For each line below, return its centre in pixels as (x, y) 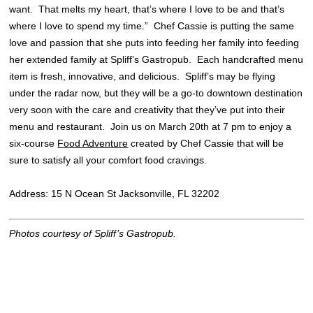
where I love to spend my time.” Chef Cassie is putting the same (152, 26)
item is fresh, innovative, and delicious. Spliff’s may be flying (143, 76)
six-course (34, 143)
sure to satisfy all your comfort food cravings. (108, 160)
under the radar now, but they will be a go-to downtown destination (156, 93)
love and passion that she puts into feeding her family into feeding (154, 42)
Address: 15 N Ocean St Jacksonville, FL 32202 (115, 193)
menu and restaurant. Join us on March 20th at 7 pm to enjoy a (151, 126)
